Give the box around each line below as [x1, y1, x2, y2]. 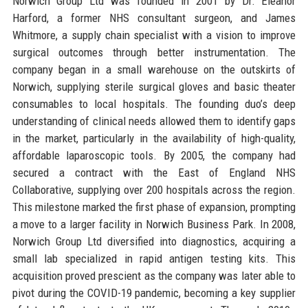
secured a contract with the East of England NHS [12, 165, 296, 179]
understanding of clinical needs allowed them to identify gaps [12, 113, 296, 128]
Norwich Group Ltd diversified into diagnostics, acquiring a [12, 234, 296, 248]
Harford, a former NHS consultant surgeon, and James [12, 10, 296, 25]
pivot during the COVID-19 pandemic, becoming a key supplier [12, 285, 296, 300]
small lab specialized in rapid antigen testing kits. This [12, 251, 296, 265]
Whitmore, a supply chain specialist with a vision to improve [12, 27, 296, 42]
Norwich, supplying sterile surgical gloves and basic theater [12, 79, 296, 93]
